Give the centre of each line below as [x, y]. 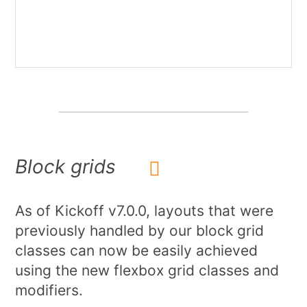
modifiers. [49, 290]
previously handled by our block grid [140, 230]
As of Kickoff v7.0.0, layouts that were [145, 210]
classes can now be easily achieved [137, 250]
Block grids [66, 167]
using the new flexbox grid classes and [147, 270]
